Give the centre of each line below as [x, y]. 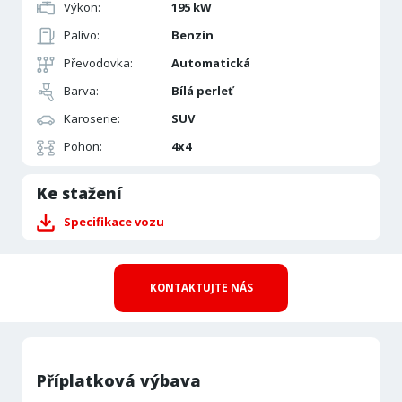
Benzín [192, 35]
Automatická [210, 63]
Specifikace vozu [114, 221]
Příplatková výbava [118, 380]
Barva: [81, 91]
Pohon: [83, 147]
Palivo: [81, 35]
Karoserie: [92, 119]
